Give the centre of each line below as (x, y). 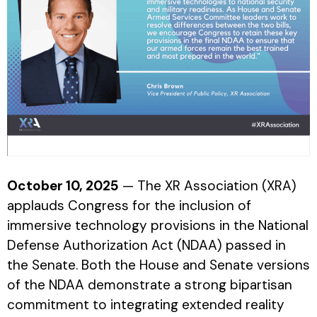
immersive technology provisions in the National (158, 225)
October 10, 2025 (63, 185)
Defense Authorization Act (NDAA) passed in (146, 245)
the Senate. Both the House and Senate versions (158, 265)
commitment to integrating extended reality (146, 304)
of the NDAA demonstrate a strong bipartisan (150, 284)
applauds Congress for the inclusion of (129, 205)
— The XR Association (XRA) (208, 185)
